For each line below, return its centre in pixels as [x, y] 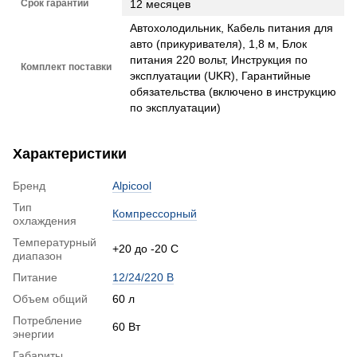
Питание [35, 277]
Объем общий [50, 298]
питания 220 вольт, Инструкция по [219, 59]
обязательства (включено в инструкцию [233, 91]
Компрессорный [155, 213]
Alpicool [132, 185]
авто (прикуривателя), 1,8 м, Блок [218, 43]
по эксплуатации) [175, 107]
